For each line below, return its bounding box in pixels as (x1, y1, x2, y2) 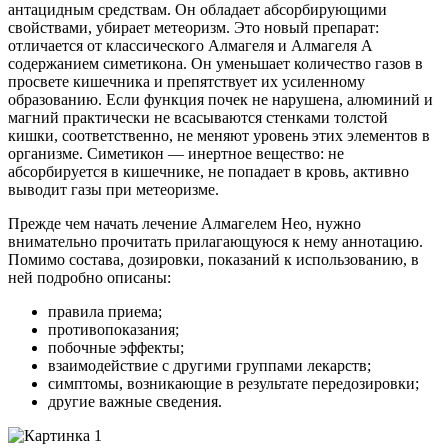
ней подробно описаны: (8, 268, 171, 286)
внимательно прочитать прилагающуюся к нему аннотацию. (8, 232, 423, 250)
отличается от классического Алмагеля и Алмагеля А (8, 36, 373, 54)
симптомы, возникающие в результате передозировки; (48, 374, 419, 392)
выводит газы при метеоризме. (8, 180, 219, 198)
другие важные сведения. (48, 392, 222, 410)
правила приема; (48, 302, 162, 320)
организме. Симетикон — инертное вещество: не (8, 144, 344, 162)
